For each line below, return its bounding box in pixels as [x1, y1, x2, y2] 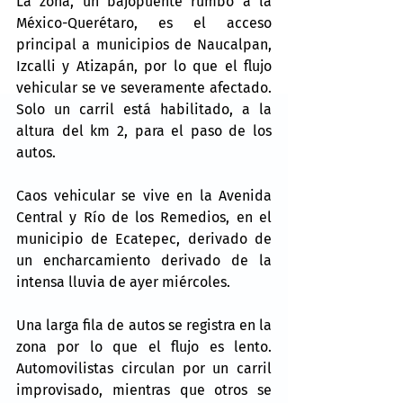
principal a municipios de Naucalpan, [16, 35, 272, 53]
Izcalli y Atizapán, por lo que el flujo [16, 57, 272, 75]
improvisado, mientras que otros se [16, 381, 272, 399]
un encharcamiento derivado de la [16, 251, 272, 269]
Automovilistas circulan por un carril [16, 359, 272, 377]
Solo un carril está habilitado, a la [16, 100, 272, 118]
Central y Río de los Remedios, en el [16, 208, 272, 226]
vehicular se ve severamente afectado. [16, 78, 272, 96]
